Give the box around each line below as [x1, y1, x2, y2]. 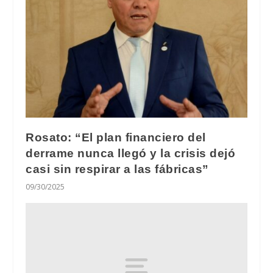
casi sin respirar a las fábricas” [26, 163, 209, 176]
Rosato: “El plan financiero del [26, 131, 206, 144]
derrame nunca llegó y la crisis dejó [26, 147, 236, 160]
